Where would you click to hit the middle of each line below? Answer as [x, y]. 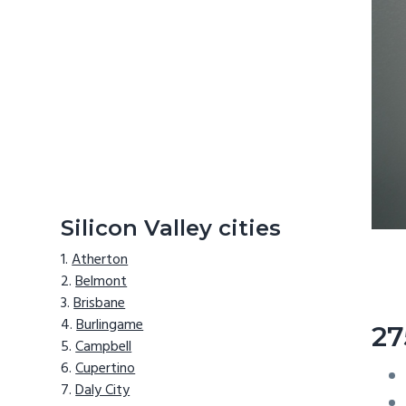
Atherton [100, 261]
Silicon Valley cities [171, 227]
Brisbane [100, 304]
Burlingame [110, 326]
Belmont [101, 282]
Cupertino [106, 369]
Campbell [104, 348]
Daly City [103, 391]
